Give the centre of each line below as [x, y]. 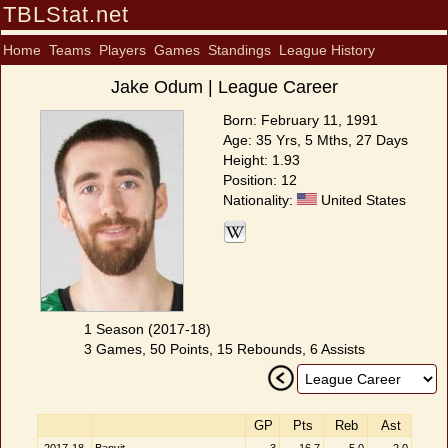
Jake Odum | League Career [224, 87]
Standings [239, 50]
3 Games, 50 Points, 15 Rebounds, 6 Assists [224, 349]
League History [327, 50]
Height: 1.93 [261, 160]
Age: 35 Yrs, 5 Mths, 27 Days [315, 140]
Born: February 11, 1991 [300, 120]
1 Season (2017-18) [147, 329]
